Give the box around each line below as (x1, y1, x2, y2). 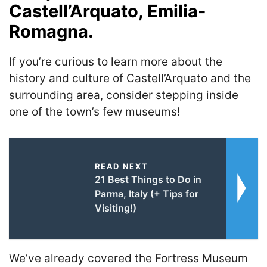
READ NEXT (94, 161, 148, 171)
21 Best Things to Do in (94, 173, 201, 185)
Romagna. (9, 21, 94, 42)
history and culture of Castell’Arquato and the (9, 72, 251, 85)
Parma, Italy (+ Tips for (94, 187, 198, 200)
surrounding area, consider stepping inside (9, 88, 238, 102)
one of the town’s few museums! (9, 105, 180, 119)
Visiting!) (94, 201, 136, 214)
